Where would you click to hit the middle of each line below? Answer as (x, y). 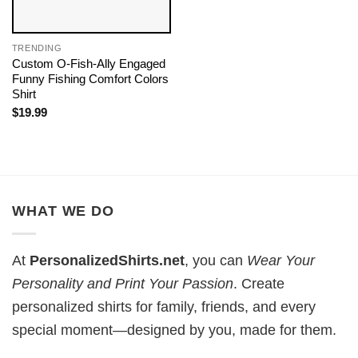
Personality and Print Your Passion (123, 284)
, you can (216, 261)
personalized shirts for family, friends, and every (164, 307)
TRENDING (37, 48)
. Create (259, 284)
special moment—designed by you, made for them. (174, 330)
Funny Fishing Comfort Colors (90, 78)
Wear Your (281, 261)
